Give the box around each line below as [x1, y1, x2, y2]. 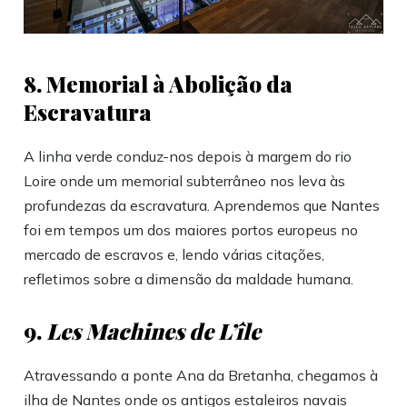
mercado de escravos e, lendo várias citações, [24, 245, 325, 264]
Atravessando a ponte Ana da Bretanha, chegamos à [24, 366, 379, 385]
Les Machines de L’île [46, 316, 262, 346]
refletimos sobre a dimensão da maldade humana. [24, 270, 354, 289]
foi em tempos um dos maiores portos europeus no [24, 221, 359, 240]
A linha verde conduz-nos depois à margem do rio [24, 147, 352, 166]
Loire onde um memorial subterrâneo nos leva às [24, 172, 346, 191]
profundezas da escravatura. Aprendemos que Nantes [24, 196, 381, 215]
